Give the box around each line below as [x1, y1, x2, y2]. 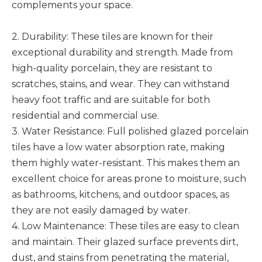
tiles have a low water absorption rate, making [12, 142, 225, 153]
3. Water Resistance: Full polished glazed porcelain [12, 126, 249, 137]
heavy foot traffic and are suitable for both [12, 94, 210, 105]
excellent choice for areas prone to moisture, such [12, 173, 246, 184]
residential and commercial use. [12, 110, 161, 121]
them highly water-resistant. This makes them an [12, 157, 240, 168]
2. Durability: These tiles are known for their [12, 31, 213, 42]
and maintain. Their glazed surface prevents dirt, [12, 236, 238, 247]
